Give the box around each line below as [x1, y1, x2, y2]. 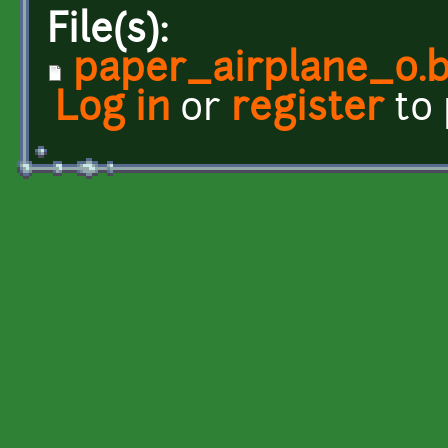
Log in [55, 90, 170, 130]
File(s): [47, 12, 179, 52]
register [231, 90, 384, 130]
